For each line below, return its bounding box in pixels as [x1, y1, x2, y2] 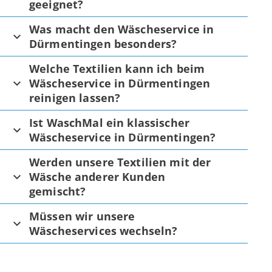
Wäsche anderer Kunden [29, 169, 166, 184]
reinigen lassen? [29, 90, 121, 105]
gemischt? [29, 183, 86, 199]
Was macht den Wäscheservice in [29, 21, 214, 36]
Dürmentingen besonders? [29, 36, 177, 51]
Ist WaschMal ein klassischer [29, 115, 190, 130]
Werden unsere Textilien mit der [29, 154, 211, 169]
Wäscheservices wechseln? [29, 223, 178, 238]
